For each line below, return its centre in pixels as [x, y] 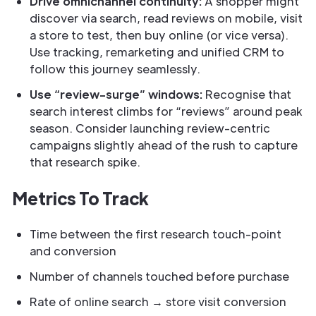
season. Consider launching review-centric [150, 128]
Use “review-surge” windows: [117, 94]
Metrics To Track [80, 198]
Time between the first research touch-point [156, 234]
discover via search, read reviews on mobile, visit [166, 18]
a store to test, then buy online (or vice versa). [159, 35]
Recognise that [248, 94]
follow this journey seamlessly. [115, 69]
